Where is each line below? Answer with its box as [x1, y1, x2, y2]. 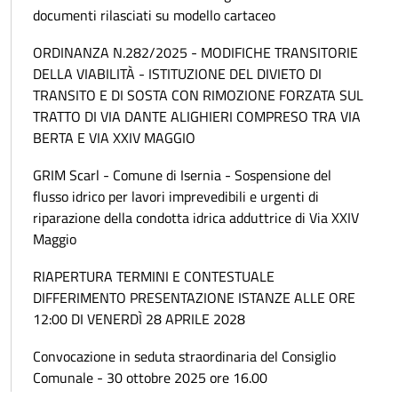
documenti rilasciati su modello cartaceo [33, 4, 275, 26]
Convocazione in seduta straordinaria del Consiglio [33, 346, 336, 367]
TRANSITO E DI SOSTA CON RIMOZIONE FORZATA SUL [33, 84, 363, 106]
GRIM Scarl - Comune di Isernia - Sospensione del [33, 164, 331, 186]
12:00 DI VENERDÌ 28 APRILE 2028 [33, 308, 245, 330]
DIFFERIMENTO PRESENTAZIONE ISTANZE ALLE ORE [33, 287, 355, 308]
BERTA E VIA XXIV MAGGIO [33, 127, 195, 148]
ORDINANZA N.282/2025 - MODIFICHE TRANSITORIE [33, 42, 358, 63]
